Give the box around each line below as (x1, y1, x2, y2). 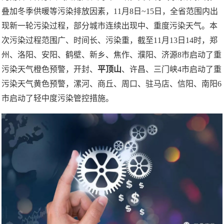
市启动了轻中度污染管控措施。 (1, 93, 113, 102)
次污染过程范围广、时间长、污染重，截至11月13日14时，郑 (1, 35, 217, 44)
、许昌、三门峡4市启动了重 (121, 64, 221, 73)
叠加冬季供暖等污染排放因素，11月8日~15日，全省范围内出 (1, 6, 218, 15)
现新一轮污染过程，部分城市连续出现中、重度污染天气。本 (1, 21, 217, 30)
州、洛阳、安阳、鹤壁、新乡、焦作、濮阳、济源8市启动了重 (1, 50, 221, 59)
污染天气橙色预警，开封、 (1, 64, 97, 73)
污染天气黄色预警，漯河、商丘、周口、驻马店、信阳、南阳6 (1, 79, 221, 88)
